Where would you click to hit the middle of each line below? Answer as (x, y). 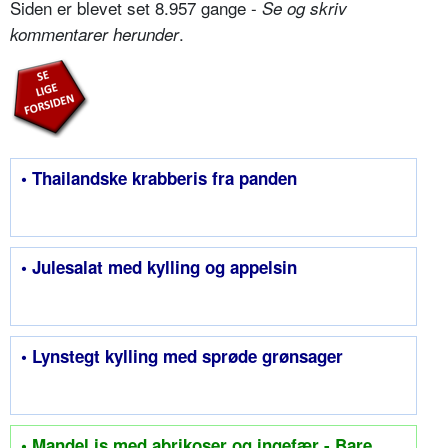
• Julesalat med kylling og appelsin (159, 267)
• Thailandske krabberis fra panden (159, 178)
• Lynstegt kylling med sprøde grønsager (182, 356)
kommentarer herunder (94, 34)
